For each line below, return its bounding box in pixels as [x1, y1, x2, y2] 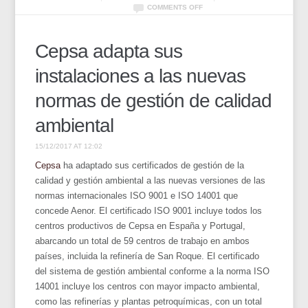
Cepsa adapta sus [35, 40, 183, 62]
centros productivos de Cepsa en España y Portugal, [35, 220, 246, 231]
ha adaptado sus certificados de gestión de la [63, 159, 245, 170]
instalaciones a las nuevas [35, 65, 246, 87]
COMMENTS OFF [146, 3, 203, 11]
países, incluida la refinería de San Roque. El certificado [35, 250, 260, 261]
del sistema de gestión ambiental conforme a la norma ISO [35, 265, 270, 276]
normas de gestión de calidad [35, 89, 272, 111]
